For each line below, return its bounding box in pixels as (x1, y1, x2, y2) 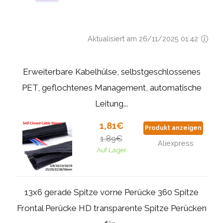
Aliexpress (158, 139, 194, 147)
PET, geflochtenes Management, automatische (21, 83, 202, 93)
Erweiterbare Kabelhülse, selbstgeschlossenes (22, 67, 201, 77)
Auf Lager (96, 146, 126, 154)
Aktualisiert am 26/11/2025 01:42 (87, 34, 200, 43)
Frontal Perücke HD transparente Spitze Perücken (16, 203, 207, 213)
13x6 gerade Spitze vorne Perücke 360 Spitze (24, 187, 199, 197)
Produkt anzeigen (145, 124, 202, 131)
